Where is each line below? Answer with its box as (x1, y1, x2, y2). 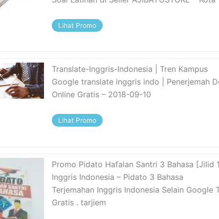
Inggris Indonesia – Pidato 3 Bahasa (52, 172, 184, 182)
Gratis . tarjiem (52, 197, 107, 207)
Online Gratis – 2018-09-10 (52, 89, 152, 100)
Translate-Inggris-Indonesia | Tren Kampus (52, 64, 208, 74)
